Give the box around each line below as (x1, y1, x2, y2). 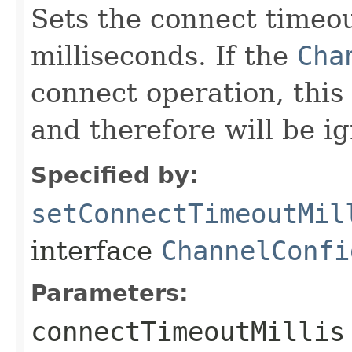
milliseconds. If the (31, 39, 297, 71)
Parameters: (31, 279, 189, 306)
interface (31, 234, 161, 266)
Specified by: (31, 161, 199, 189)
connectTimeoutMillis (31, 315, 345, 347)
